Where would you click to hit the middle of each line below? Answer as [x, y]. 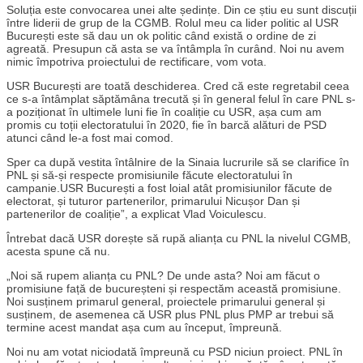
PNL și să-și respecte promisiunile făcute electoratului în [149, 175]
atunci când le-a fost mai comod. [90, 138]
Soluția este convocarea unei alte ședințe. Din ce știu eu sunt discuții [181, 10]
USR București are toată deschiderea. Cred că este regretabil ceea [178, 86]
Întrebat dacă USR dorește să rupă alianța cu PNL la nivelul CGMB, [179, 239]
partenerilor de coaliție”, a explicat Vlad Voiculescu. [137, 214]
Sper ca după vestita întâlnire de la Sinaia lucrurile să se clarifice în [178, 162]
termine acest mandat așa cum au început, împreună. [144, 328]
